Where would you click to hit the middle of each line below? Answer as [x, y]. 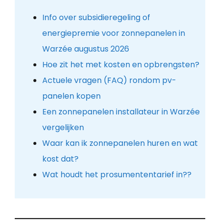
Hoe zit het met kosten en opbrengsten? [121, 64]
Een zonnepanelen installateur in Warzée [121, 111]
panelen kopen [71, 96]
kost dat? [60, 159]
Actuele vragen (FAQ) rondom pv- [109, 80]
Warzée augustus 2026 [85, 49]
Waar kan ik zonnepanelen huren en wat [120, 143]
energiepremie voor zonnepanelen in [113, 33]
